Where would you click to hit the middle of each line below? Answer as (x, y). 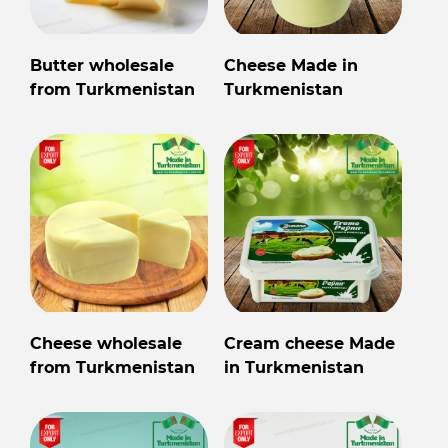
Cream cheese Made (309, 344)
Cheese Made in (291, 66)
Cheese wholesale (106, 344)
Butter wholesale (102, 66)
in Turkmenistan (294, 368)
